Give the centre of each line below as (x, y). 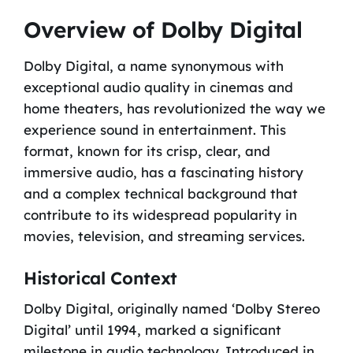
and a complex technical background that (160, 193)
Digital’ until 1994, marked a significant (152, 330)
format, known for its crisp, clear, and (147, 150)
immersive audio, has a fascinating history (163, 172)
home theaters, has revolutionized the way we (174, 108)
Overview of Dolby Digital (163, 29)
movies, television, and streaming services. (164, 236)
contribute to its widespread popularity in (160, 214)
